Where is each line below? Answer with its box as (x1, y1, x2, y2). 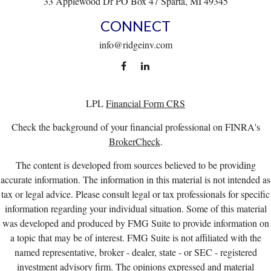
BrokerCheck (108, 134, 160, 148)
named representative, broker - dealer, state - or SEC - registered (14, 245, 257, 258)
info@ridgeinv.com (99, 38, 172, 51)
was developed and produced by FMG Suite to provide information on (2, 216, 269, 229)
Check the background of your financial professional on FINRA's (11, 120, 260, 133)
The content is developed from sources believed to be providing (15, 158, 256, 171)
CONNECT (100, 16, 171, 34)
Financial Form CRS (106, 96, 185, 109)
